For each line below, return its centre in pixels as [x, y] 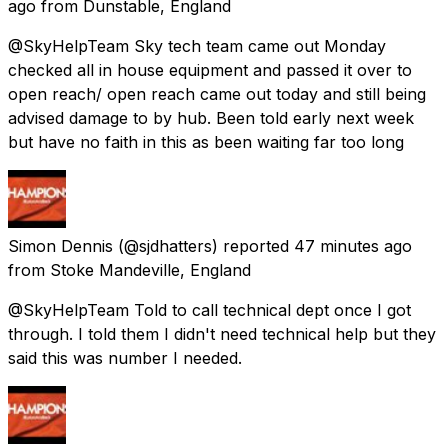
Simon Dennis [60, 245]
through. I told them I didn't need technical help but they [222, 333]
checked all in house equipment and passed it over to [210, 69]
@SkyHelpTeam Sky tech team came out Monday [197, 45]
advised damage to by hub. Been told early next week [211, 117]
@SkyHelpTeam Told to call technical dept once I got [209, 309]
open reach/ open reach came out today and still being [217, 93]
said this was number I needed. [125, 357]
